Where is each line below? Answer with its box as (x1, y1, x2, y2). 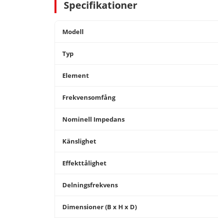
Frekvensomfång (62, 93, 115, 102)
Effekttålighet (62, 159, 107, 167)
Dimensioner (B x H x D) (62, 202, 137, 211)
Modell (62, 27, 84, 36)
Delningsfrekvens (62, 181, 118, 189)
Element (62, 71, 89, 80)
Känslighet (62, 137, 96, 145)
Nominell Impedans (62, 115, 125, 124)
